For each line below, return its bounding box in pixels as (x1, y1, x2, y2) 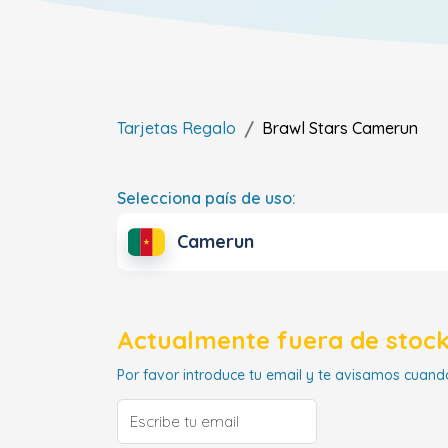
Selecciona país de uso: (117, 188, 296, 208)
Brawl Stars (262, 118, 352, 138)
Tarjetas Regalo (117, 118, 236, 138)
